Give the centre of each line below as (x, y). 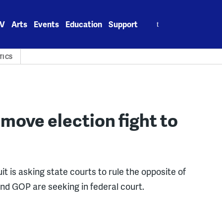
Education (84, 24)
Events (47, 24)
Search (158, 19)
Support (123, 24)
